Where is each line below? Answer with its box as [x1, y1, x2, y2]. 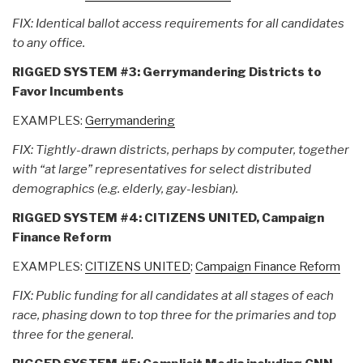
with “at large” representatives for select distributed [12, 161, 311, 177]
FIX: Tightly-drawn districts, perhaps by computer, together [12, 142, 349, 157]
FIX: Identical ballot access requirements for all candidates [12, 15, 344, 31]
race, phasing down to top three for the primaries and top [12, 307, 336, 322]
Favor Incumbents [12, 83, 124, 99]
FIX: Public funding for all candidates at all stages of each [12, 288, 334, 303]
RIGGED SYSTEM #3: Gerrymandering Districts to [12, 64, 322, 79]
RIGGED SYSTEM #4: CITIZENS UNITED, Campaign [12, 210, 324, 225]
